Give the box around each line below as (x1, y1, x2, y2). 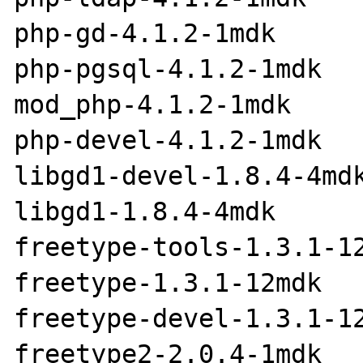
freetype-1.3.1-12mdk (14, 267, 322, 297)
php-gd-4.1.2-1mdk (14, 18, 276, 48)
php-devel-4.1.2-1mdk (14, 125, 322, 155)
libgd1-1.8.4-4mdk (14, 196, 276, 226)
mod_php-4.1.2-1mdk (14, 89, 292, 119)
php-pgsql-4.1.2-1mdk (14, 53, 322, 83)
